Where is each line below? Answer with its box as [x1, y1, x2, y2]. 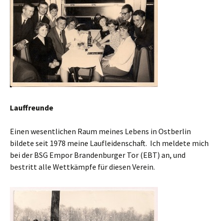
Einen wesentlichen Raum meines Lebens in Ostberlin [10, 126, 191, 136]
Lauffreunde [10, 103, 53, 112]
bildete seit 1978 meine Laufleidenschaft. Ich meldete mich [10, 138, 209, 148]
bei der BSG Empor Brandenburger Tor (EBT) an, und [10, 150, 185, 160]
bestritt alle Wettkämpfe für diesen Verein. [10, 162, 155, 172]
